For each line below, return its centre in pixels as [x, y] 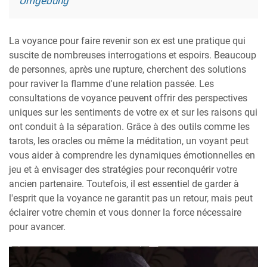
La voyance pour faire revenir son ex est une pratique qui [127, 41]
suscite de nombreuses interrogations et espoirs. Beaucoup [133, 55]
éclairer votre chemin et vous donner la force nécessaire [125, 212]
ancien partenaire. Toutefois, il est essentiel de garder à [124, 184]
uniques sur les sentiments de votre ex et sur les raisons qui [133, 112]
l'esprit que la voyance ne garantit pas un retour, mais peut [131, 198]
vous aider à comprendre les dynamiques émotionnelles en [132, 155]
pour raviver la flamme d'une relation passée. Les [111, 83]
